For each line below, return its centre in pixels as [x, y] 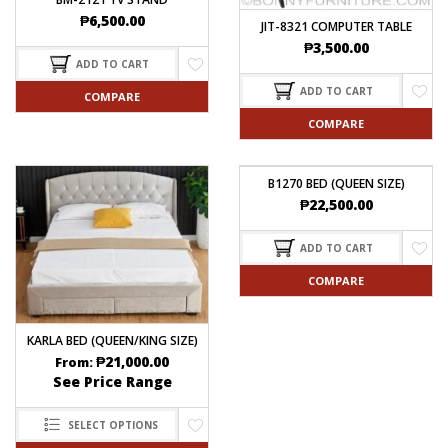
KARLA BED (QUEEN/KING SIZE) [112, 341]
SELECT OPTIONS [112, 425]
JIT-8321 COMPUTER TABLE [336, 26]
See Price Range [112, 382]
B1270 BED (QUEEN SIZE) [336, 183]
